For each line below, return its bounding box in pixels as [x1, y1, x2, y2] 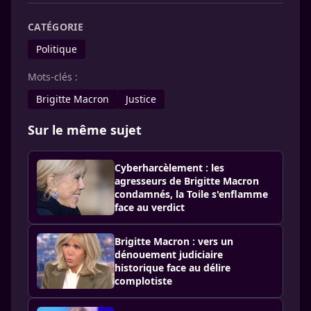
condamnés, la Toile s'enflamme [115, 187, 268, 201]
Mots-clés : [28, 70, 78, 83]
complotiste [115, 274, 172, 287]
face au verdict [115, 201, 185, 214]
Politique [36, 42, 77, 56]
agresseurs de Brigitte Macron [115, 174, 259, 187]
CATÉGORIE [28, 20, 84, 33]
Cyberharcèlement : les [115, 161, 224, 174]
